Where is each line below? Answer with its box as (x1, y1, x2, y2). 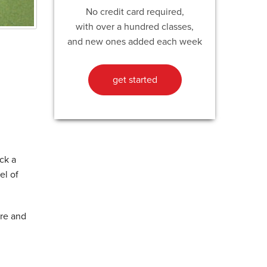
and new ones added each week (67, 35, 202, 48)
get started (112, 73, 157, 86)
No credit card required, (85, 5, 184, 18)
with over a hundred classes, (76, 20, 194, 33)
